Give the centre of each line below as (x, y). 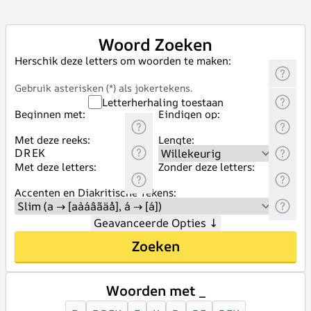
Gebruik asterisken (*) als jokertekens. (104, 88)
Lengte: (176, 140)
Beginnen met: (50, 114)
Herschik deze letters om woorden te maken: (123, 61)
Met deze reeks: (52, 140)
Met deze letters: (56, 167)
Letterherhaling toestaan (162, 102)
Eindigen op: (189, 114)
